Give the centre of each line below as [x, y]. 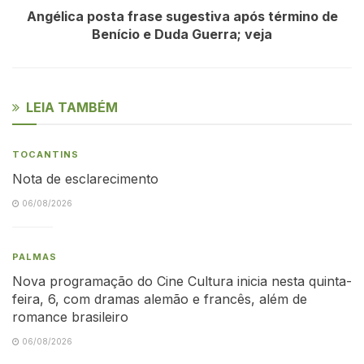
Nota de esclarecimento [85, 178]
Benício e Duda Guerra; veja [182, 34]
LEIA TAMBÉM [72, 107]
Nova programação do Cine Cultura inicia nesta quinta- [182, 281]
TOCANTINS [45, 154]
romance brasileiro [70, 316]
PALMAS [35, 256]
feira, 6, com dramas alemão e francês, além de [160, 299]
